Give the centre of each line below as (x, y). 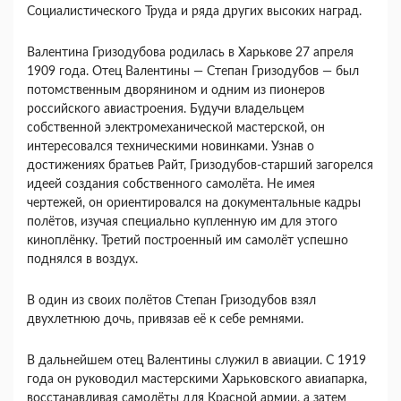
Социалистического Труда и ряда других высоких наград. (194, 11)
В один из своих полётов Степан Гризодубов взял (171, 300)
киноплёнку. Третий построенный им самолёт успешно (188, 240)
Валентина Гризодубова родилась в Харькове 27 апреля (190, 52)
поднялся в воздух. (82, 259)
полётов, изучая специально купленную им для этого (182, 222)
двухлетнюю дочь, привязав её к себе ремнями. (165, 319)
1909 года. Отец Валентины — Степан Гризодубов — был (193, 71)
